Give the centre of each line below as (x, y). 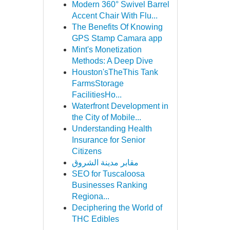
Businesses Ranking (109, 185)
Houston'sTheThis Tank (115, 72)
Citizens (87, 151)
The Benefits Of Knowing (117, 27)
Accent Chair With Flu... (114, 16)
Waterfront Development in (120, 106)
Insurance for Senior (108, 140)
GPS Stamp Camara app (117, 38)
